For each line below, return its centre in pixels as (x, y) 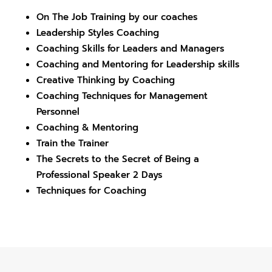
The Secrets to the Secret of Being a (117, 159)
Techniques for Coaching (91, 191)
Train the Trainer (72, 144)
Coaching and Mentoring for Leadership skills (138, 65)
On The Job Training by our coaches (117, 17)
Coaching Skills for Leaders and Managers (130, 49)
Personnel (58, 112)
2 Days (146, 175)
